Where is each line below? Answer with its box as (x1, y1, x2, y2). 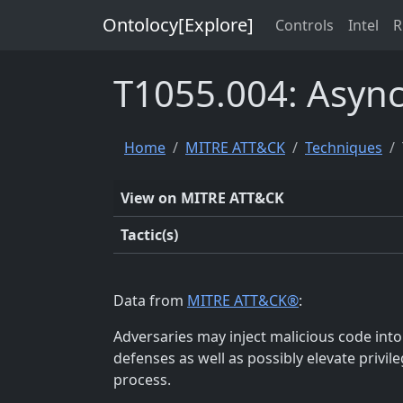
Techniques (305, 138, 382, 157)
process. (113, 370, 171, 390)
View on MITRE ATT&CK (121, 188, 284, 208)
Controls (275, 15, 334, 35)
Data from (113, 291, 187, 310)
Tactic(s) (121, 225, 178, 245)
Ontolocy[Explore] (103, 13, 254, 37)
